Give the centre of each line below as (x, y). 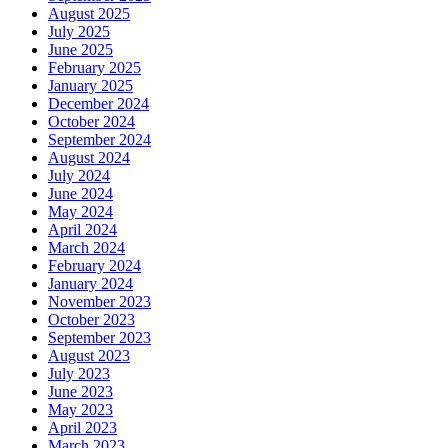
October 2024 (91, 122)
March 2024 (86, 248)
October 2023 (91, 320)
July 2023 (79, 374)
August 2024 (89, 158)
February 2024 (94, 266)
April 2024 (82, 230)
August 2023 (89, 356)
